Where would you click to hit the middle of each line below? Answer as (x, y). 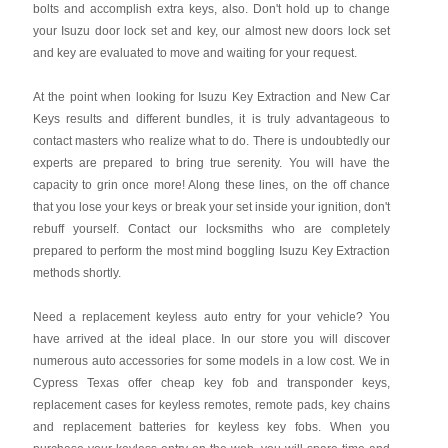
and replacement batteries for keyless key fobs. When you (211, 427)
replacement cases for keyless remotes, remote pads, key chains (211, 405)
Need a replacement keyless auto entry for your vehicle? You (211, 317)
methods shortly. (76, 273)
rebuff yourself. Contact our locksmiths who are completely (211, 229)
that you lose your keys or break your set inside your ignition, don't (211, 207)
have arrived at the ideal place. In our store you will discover (211, 339)
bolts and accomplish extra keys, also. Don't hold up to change (211, 9)
